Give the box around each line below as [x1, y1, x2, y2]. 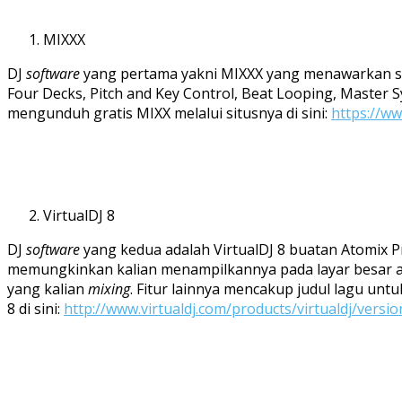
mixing [88, 278, 130, 299]
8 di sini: [7, 298, 64, 319]
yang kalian [7, 278, 88, 299]
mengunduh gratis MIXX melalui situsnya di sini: [7, 102, 331, 123]
